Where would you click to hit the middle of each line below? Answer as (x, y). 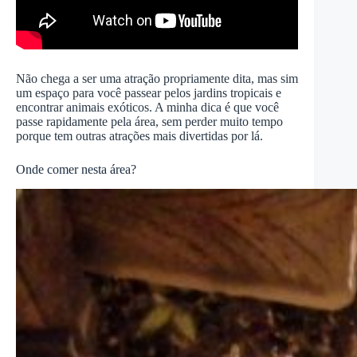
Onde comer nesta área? (76, 170)
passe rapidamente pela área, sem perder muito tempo (149, 122)
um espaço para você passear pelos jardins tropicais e (149, 93)
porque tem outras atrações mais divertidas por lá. (139, 136)
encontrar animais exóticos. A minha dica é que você (147, 108)
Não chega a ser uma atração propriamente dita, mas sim (157, 79)
